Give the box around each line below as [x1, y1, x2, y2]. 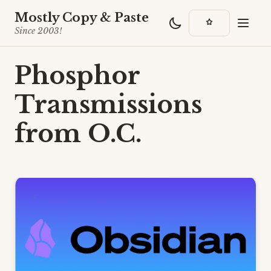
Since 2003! [15, 25, 62, 36]
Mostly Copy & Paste [15, 10, 149, 25]
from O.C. [15, 119, 142, 149]
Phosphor [15, 60, 140, 91]
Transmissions [15, 90, 202, 120]
